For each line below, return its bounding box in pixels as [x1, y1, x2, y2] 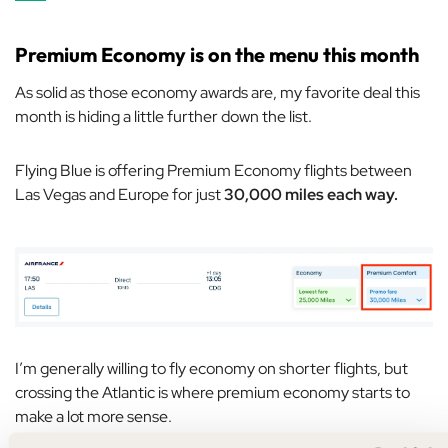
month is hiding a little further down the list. [15, 106, 312, 128]
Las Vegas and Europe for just [15, 184, 224, 206]
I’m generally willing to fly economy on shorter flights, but [15, 357, 408, 379]
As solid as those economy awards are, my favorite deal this [15, 82, 420, 104]
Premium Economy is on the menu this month [15, 42, 419, 68]
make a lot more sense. [15, 405, 172, 427]
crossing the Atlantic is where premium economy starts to [15, 381, 410, 403]
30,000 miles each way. [224, 184, 398, 206]
